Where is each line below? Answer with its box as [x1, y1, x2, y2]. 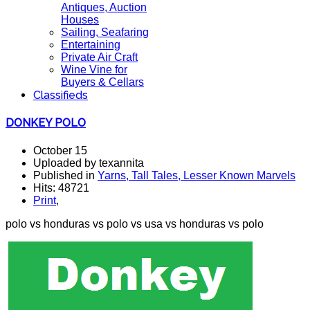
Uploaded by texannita [33, 156, 144, 169]
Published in [33, 169, 98, 181]
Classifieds [33, 89, 88, 102]
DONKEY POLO [6, 116, 86, 130]
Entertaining [61, 39, 120, 51]
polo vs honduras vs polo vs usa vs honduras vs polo [6, 217, 264, 230]
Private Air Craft [61, 51, 138, 63]
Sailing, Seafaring [61, 26, 149, 38]
